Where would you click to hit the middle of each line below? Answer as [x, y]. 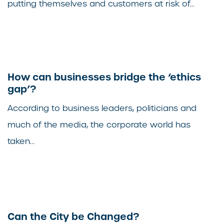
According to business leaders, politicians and [102, 108]
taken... [21, 141]
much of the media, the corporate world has [99, 125]
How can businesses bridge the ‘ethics [104, 77]
